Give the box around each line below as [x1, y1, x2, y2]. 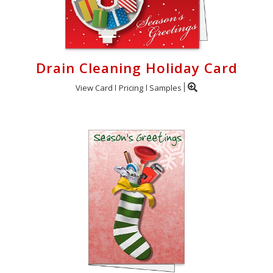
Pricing [119, 82, 143, 93]
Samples [149, 82, 182, 93]
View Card [76, 82, 113, 93]
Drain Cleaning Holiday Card [35, 58, 238, 77]
